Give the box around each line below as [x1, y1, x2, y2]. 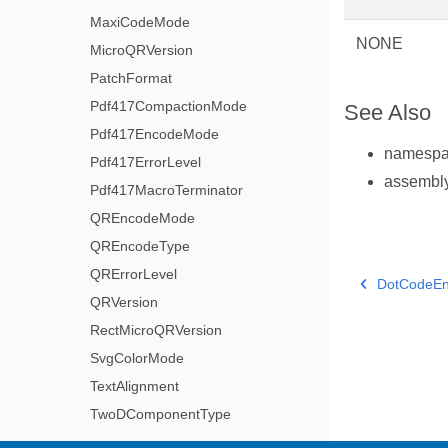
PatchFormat [89, 70, 172, 86]
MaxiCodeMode [89, 14, 190, 30]
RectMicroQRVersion [89, 322, 222, 338]
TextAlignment [89, 378, 179, 394]
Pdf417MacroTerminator [89, 182, 243, 198]
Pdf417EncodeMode [89, 126, 219, 142]
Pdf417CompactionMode [89, 98, 247, 114]
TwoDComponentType [89, 406, 231, 422]
